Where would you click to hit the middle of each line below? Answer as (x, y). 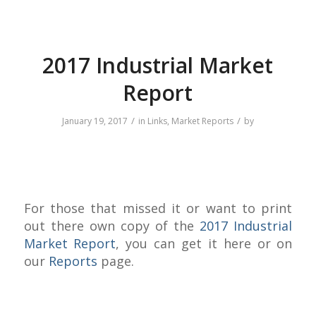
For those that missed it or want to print (158, 208)
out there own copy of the (112, 226)
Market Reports (202, 121)
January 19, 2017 (95, 121)
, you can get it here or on (204, 244)
